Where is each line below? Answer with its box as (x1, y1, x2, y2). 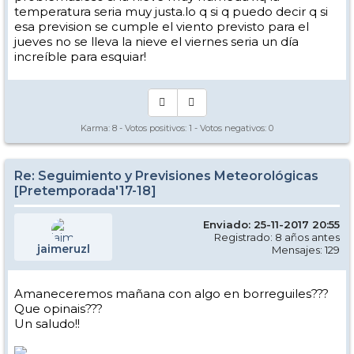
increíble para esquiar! (14, 49, 146, 64)
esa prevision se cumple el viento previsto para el (14, 19, 309, 34)
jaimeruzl (36, 242, 90, 256)
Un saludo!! (14, 316, 80, 331)
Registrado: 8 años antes (214, 231, 340, 243)
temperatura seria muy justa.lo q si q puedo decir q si (14, 4, 328, 19)
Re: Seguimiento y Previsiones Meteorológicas (14, 168, 318, 183)
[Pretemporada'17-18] (14, 183, 156, 198)
